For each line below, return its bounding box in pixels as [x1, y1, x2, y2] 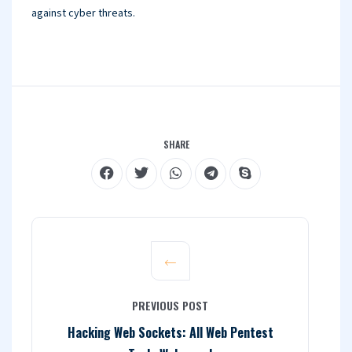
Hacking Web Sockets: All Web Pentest [67, 323, 273, 342]
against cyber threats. [31, 5, 135, 21]
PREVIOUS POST [132, 297, 208, 313]
